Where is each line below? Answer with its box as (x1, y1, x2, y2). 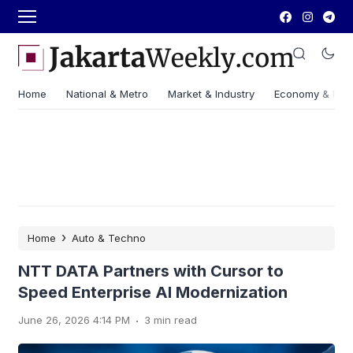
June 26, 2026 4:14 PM (18, 314, 130, 326)
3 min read (144, 314, 197, 326)
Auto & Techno (72, 232, 146, 244)
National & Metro (66, 87, 148, 100)
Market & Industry (168, 87, 255, 100)
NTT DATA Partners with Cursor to (18, 262, 284, 281)
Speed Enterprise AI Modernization (18, 283, 288, 302)
